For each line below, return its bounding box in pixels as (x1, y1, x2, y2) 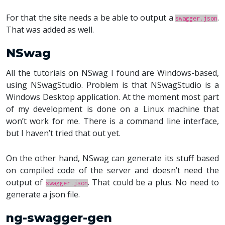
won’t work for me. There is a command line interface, (6, 116, 219, 127)
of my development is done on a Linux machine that (6, 103, 219, 115)
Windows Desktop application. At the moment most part (6, 91, 219, 102)
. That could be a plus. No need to (87, 177, 219, 188)
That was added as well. (6, 24, 94, 35)
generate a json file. (6, 189, 80, 200)
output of (6, 177, 46, 188)
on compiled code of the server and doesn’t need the (6, 165, 219, 176)
